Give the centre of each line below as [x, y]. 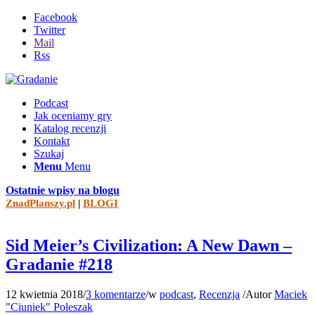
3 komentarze [116, 294]
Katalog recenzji [70, 128]
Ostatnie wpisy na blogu [63, 190]
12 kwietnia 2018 [44, 294]
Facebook [56, 17]
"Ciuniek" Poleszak [49, 307]
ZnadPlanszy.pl [40, 203]
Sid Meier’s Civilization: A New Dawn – [149, 245]
